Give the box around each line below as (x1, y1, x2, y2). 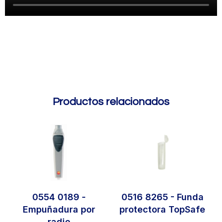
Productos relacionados (53, 96, 169, 108)
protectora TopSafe (119, 204, 206, 215)
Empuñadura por (22, 204, 95, 215)
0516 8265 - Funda (121, 192, 204, 203)
